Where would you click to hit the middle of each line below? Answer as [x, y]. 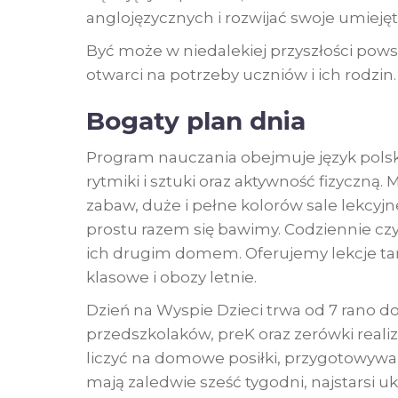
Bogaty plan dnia [196, 120]
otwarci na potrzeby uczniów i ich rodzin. [241, 74]
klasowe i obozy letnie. [171, 277]
